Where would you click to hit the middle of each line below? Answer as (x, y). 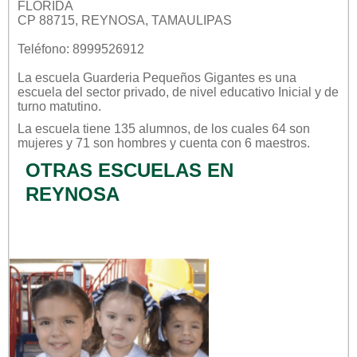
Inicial (295, 92)
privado (145, 92)
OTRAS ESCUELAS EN (129, 170)
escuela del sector (71, 92)
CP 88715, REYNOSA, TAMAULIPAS (125, 20)
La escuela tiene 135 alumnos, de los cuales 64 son (164, 128)
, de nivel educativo (222, 92)
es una (276, 77)
